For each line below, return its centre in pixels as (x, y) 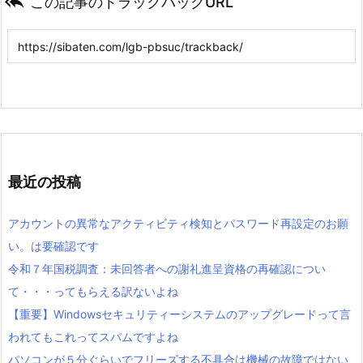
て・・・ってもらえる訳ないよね (93, 291)
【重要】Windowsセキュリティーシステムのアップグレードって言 (179, 314)
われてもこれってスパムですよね (93, 336)
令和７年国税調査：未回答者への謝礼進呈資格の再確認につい (167, 268)
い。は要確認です (53, 246)
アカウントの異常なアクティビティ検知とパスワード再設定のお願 (178, 223)
